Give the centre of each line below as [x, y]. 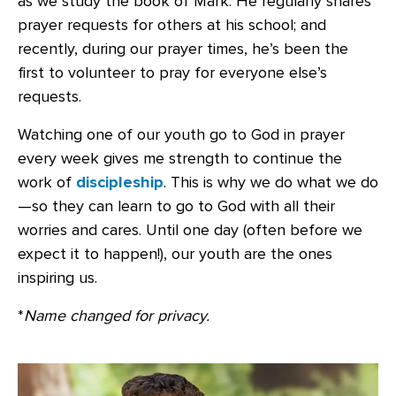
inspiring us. [57, 278]
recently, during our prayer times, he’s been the [183, 49]
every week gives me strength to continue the [180, 158]
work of [47, 182]
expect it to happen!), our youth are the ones [175, 254]
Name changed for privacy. [117, 316]
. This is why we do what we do [271, 182]
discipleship [120, 182]
